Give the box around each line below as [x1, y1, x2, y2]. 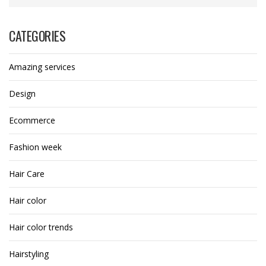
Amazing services [9, 61, 75, 73]
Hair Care [9, 168, 45, 180]
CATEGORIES [9, 26, 65, 46]
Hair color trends [9, 221, 73, 233]
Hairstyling [9, 248, 49, 260]
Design [9, 88, 36, 100]
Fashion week [9, 141, 62, 153]
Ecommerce [9, 115, 55, 126]
